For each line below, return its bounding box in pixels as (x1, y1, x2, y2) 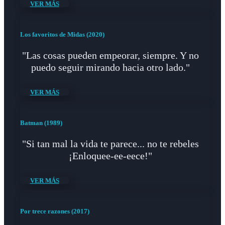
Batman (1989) (20, 119, 62, 127)
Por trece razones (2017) (20, 207, 89, 215)
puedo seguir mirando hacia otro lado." (31, 62, 190, 73)
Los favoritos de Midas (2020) (20, 31, 104, 39)
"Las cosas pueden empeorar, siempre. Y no (22, 50, 199, 61)
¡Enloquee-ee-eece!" (68, 150, 152, 161)
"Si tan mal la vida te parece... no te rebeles (22, 138, 199, 149)
